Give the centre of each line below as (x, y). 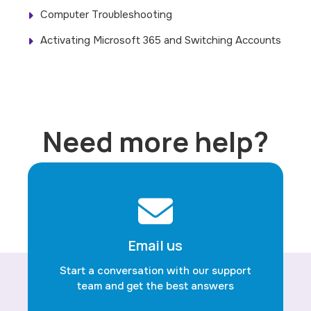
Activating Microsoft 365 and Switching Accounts (161, 41)
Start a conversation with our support (155, 271)
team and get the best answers (155, 286)
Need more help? (155, 142)
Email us (155, 246)
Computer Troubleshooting (107, 15)
